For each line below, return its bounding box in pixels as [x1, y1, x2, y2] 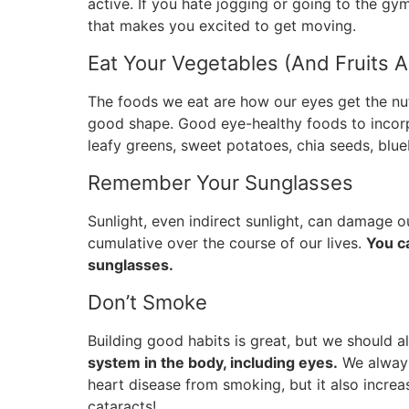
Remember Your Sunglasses [88, 171, 353, 194]
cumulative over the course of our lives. [88, 234, 366, 252]
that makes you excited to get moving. [88, 16, 356, 35]
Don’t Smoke [88, 290, 207, 314]
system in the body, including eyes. [88, 353, 338, 372]
